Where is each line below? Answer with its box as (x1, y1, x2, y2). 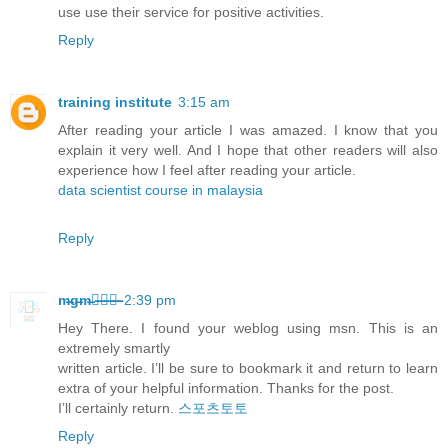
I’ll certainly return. (58, 399, 178, 416)
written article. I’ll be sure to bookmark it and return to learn (58, 359, 438, 376)
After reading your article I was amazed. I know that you (58, 121, 438, 138)
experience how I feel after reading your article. (58, 161, 356, 178)
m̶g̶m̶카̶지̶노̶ (58, 291, 118, 308)
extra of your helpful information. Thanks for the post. (58, 379, 394, 396)
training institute (58, 93, 172, 110)
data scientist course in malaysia (58, 181, 263, 198)
